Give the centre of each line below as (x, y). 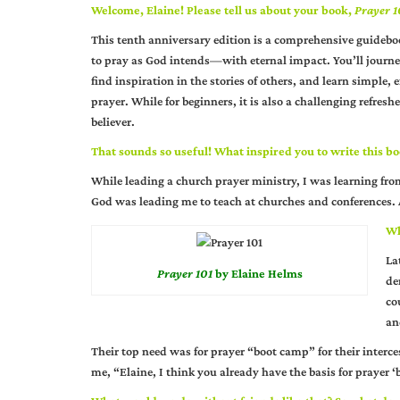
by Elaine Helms (257, 273)
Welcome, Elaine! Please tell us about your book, (223, 10)
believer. (113, 121)
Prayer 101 (184, 273)
